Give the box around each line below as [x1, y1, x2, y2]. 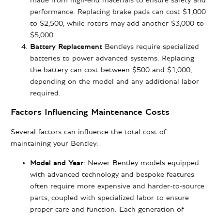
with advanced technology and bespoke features [30, 170, 195, 179]
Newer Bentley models [88, 159, 166, 167]
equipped [165, 159, 200, 167]
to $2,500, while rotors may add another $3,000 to [30, 19, 204, 28]
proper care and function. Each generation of [30, 205, 184, 214]
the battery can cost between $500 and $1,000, [30, 66, 192, 74]
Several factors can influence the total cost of [11, 128, 167, 136]
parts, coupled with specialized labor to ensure [30, 194, 189, 202]
